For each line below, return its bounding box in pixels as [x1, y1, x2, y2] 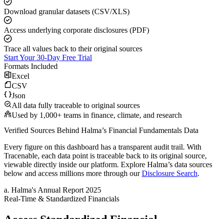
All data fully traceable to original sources [12, 101, 140, 110]
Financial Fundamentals [109, 126, 182, 135]
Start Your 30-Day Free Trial [4, 53, 92, 62]
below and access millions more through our [4, 169, 140, 178]
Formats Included [4, 62, 58, 71]
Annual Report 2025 [38, 186, 101, 195]
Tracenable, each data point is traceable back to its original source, [4, 152, 207, 160]
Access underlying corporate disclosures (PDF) [4, 26, 149, 35]
